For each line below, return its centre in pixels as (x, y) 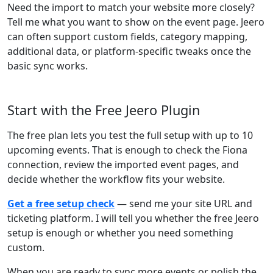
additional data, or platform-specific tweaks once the (129, 51)
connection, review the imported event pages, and (123, 165)
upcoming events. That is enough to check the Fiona (127, 150)
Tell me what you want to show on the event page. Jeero (136, 22)
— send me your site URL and (183, 204)
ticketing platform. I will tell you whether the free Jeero (133, 218)
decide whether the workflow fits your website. (116, 179)
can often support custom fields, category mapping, (127, 37)
